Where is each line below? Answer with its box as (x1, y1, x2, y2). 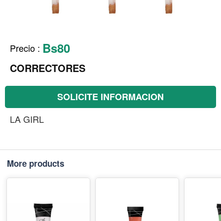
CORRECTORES (10, 61, 85, 75)
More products (7, 157, 64, 169)
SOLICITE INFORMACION (57, 90, 164, 103)
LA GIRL (10, 112, 44, 125)
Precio (10, 41, 35, 54)
